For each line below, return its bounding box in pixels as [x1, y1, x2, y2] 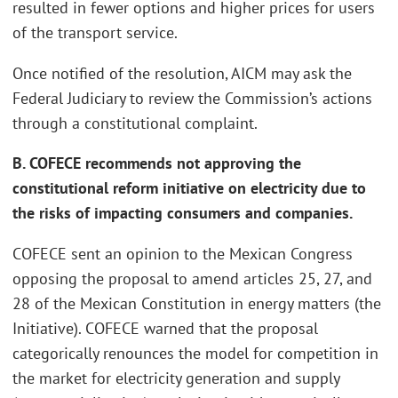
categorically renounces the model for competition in [12, 342, 378, 363]
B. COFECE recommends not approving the [12, 153, 301, 174]
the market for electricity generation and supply [12, 367, 339, 388]
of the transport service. [12, 22, 178, 44]
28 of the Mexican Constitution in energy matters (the [12, 292, 381, 314]
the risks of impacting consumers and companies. [12, 203, 353, 224]
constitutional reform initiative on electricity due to [12, 178, 366, 199]
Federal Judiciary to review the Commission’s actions [12, 87, 372, 108]
